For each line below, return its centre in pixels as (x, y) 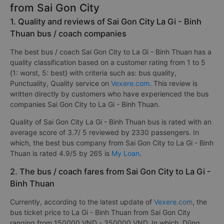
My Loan (125, 153)
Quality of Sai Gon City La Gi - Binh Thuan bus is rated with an (111, 122)
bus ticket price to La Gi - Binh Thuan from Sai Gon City (100, 212)
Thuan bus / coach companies (68, 33)
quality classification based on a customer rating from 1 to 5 (108, 62)
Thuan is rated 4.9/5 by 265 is (61, 153)
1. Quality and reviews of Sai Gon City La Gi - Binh (106, 21)
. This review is (173, 83)
